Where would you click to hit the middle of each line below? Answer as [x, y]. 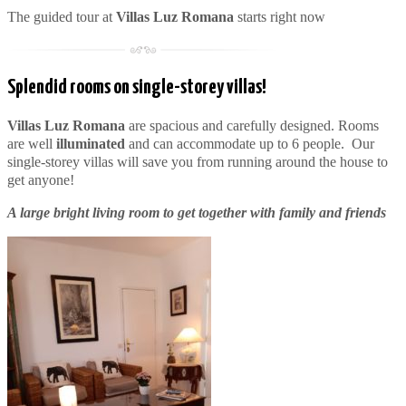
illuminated [91, 143]
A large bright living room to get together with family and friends [198, 212]
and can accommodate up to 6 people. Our [250, 143]
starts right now [280, 16]
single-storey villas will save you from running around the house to [198, 161]
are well [32, 143]
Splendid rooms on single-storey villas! [137, 87]
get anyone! [41, 179]
